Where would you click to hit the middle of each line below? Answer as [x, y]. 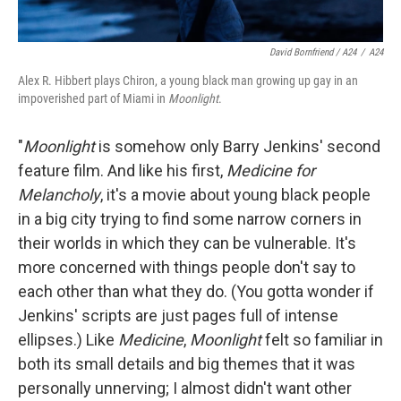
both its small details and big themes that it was [187, 364]
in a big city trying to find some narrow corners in [190, 219]
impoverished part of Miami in [93, 98]
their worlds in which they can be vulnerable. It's [187, 243]
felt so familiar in [322, 340]
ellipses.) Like [68, 340]
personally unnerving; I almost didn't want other [185, 388]
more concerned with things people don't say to [187, 267]
